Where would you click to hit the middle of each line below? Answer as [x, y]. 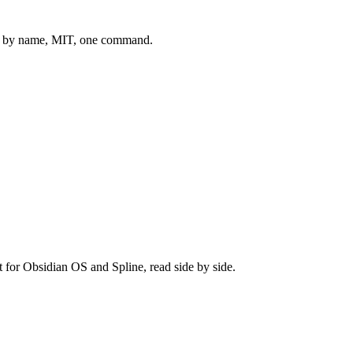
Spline [128, 266]
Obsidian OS [55, 266]
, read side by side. [190, 266]
